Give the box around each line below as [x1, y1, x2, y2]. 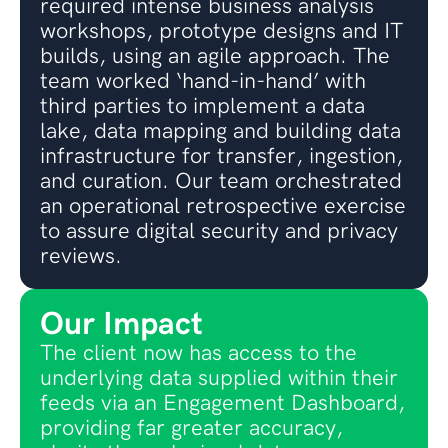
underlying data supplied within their [40, 365, 398, 393]
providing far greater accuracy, [40, 415, 343, 443]
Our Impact [40, 305, 203, 345]
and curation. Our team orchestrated [40, 168, 402, 196]
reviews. [40, 243, 122, 271]
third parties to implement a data [40, 93, 365, 121]
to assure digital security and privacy [40, 218, 398, 246]
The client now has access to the [40, 340, 357, 368]
